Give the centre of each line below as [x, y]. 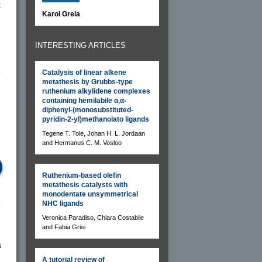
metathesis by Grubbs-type [87, 82]
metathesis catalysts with [85, 185]
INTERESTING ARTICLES [80, 45]
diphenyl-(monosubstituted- [88, 110]
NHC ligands [63, 203]
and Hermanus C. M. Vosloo [82, 142]
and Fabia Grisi [64, 227]
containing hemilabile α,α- [84, 100]
